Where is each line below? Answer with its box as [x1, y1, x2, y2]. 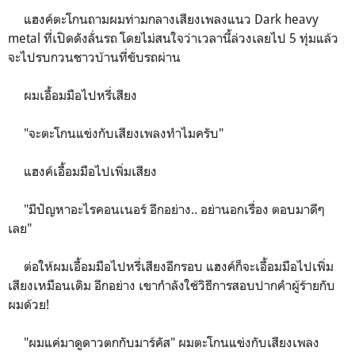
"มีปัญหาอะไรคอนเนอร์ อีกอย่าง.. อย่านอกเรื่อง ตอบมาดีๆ [8, 200, 325, 217]
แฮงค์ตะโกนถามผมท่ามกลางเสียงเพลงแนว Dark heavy [8, 10, 319, 27]
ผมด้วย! [8, 296, 49, 312]
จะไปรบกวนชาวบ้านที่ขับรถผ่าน [8, 48, 181, 65]
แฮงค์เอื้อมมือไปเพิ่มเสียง [8, 162, 157, 179]
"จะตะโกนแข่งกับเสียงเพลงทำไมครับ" [8, 124, 223, 141]
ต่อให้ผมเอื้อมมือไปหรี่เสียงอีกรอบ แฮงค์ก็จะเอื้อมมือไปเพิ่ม [8, 258, 334, 274]
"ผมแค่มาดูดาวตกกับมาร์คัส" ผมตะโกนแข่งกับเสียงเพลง [8, 334, 319, 350]
